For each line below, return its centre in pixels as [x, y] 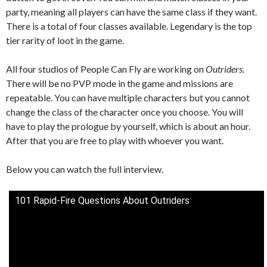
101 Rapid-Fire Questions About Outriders [102, 200]
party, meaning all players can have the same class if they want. [131, 11]
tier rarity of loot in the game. [65, 40]
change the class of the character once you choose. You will [125, 111]
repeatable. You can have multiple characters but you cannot [128, 97]
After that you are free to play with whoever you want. [115, 140]
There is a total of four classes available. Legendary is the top [129, 26]
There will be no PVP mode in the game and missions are [119, 83]
